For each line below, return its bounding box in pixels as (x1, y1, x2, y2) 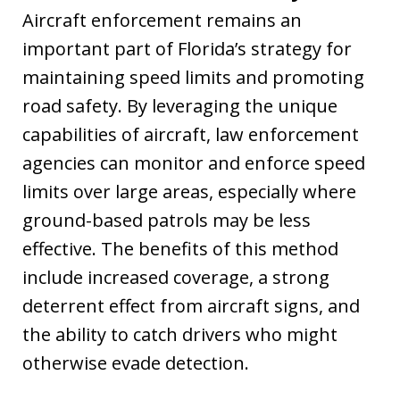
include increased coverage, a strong (22, 264, 329, 289)
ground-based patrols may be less (22, 207, 311, 232)
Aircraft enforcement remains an (22, 7, 302, 32)
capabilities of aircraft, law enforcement (22, 121, 359, 146)
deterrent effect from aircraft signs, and (22, 293, 360, 318)
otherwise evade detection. (22, 350, 249, 375)
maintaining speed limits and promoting (22, 64, 364, 89)
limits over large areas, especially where (22, 179, 356, 204)
